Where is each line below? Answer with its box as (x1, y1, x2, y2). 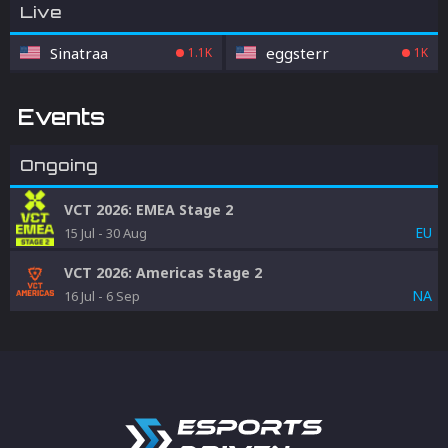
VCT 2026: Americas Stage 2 (64, 262, 262, 282)
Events (18, 103, 105, 130)
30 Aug (106, 224, 147, 242)
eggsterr (266, 42, 330, 63)
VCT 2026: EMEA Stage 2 (64, 199, 233, 219)
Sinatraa (50, 42, 108, 63)
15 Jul (64, 224, 95, 242)
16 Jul (64, 287, 95, 305)
